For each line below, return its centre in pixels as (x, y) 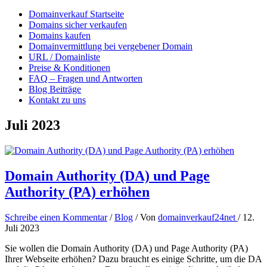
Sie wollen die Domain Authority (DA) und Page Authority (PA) (126, 248)
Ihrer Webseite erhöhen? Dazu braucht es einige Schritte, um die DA (133, 259)
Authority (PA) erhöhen (77, 192)
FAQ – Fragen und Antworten (86, 78)
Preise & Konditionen (69, 68)
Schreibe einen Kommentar (56, 217)
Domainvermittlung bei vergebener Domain (111, 46)
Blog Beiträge (55, 89)
